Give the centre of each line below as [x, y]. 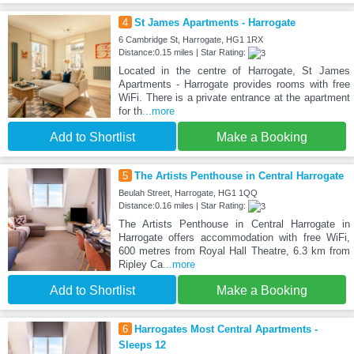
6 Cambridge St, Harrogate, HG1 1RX [190, 40]
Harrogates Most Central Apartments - [226, 330]
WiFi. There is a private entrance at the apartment [234, 98]
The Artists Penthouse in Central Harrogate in [234, 224]
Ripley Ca [140, 265]
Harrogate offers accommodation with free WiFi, [234, 238]
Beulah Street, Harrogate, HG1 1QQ [188, 193]
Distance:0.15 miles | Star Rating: [183, 53]
